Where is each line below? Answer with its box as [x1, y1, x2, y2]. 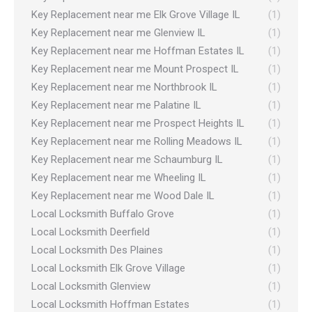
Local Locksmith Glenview [31, 280, 150, 292]
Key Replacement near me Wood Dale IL [31, 189, 214, 202]
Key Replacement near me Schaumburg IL [31, 153, 223, 166]
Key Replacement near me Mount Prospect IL [31, 63, 239, 75]
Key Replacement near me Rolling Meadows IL [31, 135, 242, 148]
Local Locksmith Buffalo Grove [31, 208, 174, 220]
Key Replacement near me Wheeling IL [31, 171, 206, 184]
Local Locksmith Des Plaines [31, 244, 163, 256]
